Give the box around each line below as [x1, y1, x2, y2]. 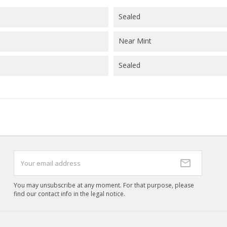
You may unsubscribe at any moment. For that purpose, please [13, 181, 194, 190]
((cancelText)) [112, 4, 157, 14]
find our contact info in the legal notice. [13, 190, 125, 199]
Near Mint [119, 36, 152, 46]
